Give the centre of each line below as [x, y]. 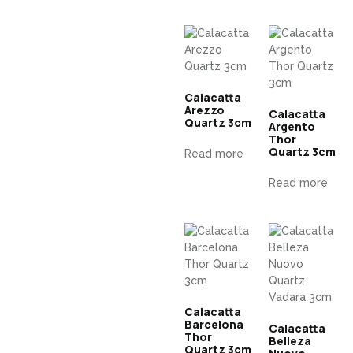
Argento [292, 126]
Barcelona [214, 324]
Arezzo [204, 110]
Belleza [290, 341]
